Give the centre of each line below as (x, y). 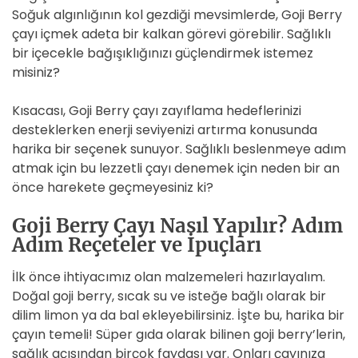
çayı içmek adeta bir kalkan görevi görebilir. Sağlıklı (171, 34)
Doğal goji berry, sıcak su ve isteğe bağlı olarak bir (169, 296)
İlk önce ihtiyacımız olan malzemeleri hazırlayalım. (169, 277)
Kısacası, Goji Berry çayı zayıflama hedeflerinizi (157, 111)
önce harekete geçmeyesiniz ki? (113, 187)
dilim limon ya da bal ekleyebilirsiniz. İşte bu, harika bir (178, 315)
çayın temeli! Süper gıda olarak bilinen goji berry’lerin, (179, 334)
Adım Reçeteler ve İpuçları (137, 245)
